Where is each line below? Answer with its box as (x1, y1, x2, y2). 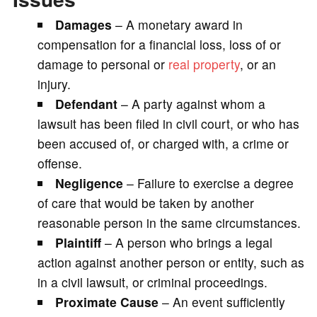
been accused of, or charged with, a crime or (37, 134, 289, 153)
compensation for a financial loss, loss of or (37, 35, 281, 54)
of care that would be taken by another (37, 194, 254, 212)
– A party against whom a (117, 95, 266, 113)
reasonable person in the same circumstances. (37, 214, 301, 232)
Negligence (55, 174, 124, 192)
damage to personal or (37, 55, 168, 74)
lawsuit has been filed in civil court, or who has (37, 115, 299, 133)
